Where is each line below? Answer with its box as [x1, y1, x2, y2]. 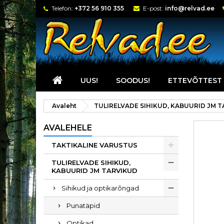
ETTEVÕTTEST [168, 76, 222, 85]
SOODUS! [116, 76, 150, 85]
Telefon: [51, 4, 73, 12]
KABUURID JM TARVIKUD [51, 166, 137, 174]
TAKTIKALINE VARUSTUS [51, 141, 137, 149]
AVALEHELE [43, 123, 92, 132]
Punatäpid [66, 201, 100, 209]
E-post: [143, 4, 163, 12]
